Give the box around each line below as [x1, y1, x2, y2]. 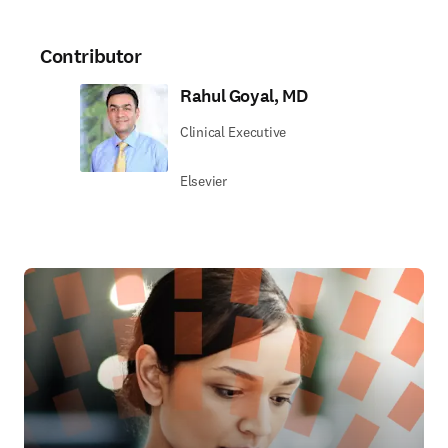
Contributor [40, 43, 142, 70]
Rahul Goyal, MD [180, 84, 308, 108]
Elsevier [180, 172, 227, 190]
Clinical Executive [180, 123, 286, 141]
